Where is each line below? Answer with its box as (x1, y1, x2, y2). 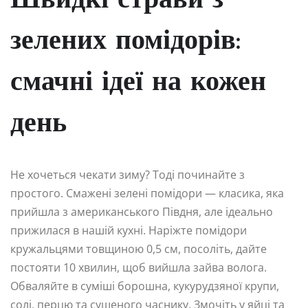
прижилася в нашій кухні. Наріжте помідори (10, 222, 247, 238)
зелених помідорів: (10, 27, 241, 56)
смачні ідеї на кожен (10, 69, 266, 97)
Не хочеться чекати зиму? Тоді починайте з (10, 166, 245, 182)
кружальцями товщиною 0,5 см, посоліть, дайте (10, 241, 267, 256)
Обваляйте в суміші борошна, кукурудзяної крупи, (10, 278, 279, 294)
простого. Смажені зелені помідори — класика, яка (10, 185, 284, 201)
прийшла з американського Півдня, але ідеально (10, 203, 273, 219)
